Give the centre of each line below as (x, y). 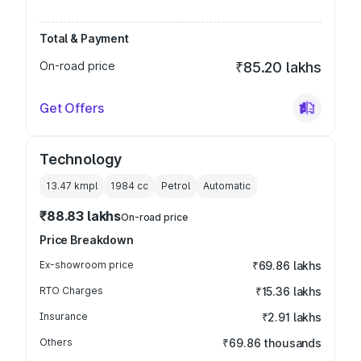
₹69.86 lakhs (286, 266)
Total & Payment (84, 38)
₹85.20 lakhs (278, 67)
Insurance (64, 316)
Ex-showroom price (87, 265)
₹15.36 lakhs (288, 291)
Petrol (176, 186)
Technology (81, 159)
